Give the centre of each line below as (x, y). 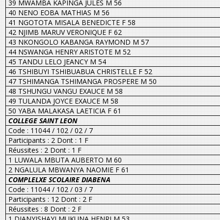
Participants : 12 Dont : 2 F (50, 199)
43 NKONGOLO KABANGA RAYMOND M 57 (78, 42)
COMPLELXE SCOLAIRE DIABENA (59, 179)
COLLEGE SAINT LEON (43, 120)
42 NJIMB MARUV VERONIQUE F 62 (65, 32)
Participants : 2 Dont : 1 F (48, 140)
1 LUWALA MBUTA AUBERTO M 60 (65, 160)
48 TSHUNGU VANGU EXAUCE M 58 (65, 91)
